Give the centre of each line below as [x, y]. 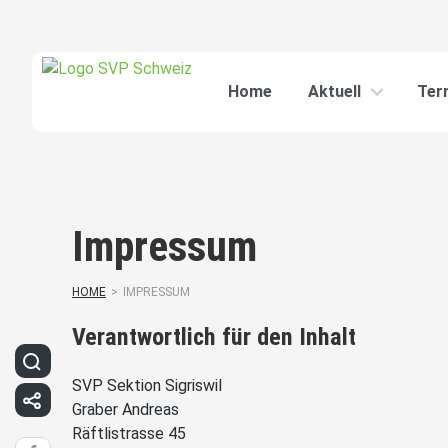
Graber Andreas [125, 409]
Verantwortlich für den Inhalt [214, 336]
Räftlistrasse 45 [129, 433]
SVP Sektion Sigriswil [147, 385]
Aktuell [334, 91]
